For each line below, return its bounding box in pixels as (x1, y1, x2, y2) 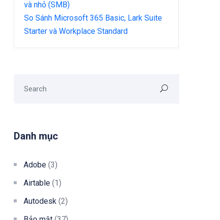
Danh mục (14, 130, 58, 142)
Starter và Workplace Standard (24, 26, 128, 36)
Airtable (24, 178, 50, 188)
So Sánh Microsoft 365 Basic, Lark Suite (24, 13, 162, 23)
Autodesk (24, 196, 56, 206)
